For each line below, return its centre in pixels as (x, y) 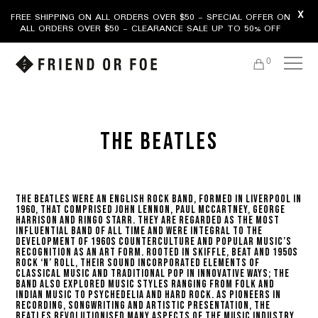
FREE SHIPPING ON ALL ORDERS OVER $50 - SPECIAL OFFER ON (150, 17)
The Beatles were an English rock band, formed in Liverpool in (159, 199)
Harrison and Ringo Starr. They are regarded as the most (148, 220)
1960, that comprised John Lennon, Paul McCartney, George (151, 210)
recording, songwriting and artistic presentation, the (143, 306)
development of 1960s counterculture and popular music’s (154, 242)
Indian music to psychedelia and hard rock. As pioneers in (149, 295)
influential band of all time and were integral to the (139, 231)
